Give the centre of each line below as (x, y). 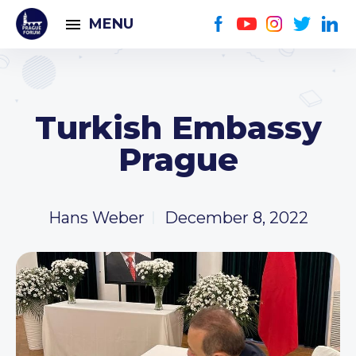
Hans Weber (96, 218)
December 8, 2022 (236, 218)
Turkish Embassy (178, 128)
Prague (178, 159)
